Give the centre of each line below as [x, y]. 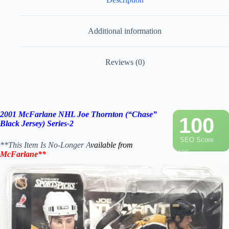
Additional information [125, 31]
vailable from [112, 145]
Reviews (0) [125, 62]
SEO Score [197, 140]
